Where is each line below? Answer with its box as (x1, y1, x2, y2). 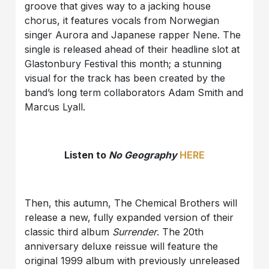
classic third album (25, 226, 113, 238)
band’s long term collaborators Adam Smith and (25, 86, 244, 99)
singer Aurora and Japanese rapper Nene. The (25, 29, 241, 41)
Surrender (112, 226, 157, 238)
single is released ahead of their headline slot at (25, 43, 240, 56)
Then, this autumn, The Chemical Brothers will (25, 197, 238, 210)
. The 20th (157, 226, 204, 238)
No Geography (109, 149, 177, 162)
